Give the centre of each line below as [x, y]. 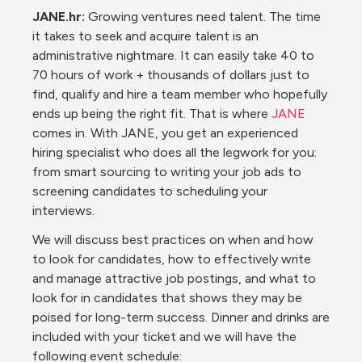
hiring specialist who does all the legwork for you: [175, 152]
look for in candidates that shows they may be [167, 298]
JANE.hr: [59, 17]
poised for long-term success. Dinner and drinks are [181, 317]
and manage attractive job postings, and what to [174, 278]
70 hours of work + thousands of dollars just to [171, 75]
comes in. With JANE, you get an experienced [165, 133]
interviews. [63, 210]
